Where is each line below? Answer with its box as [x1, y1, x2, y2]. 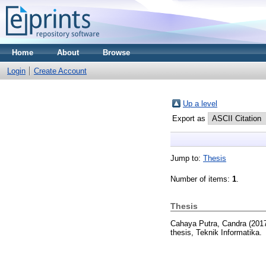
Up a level [183, 99, 217, 108]
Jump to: [170, 154, 203, 163]
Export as [172, 114, 208, 123]
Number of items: [170, 175, 232, 183]
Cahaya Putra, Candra [170, 218, 246, 228]
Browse [103, 48, 130, 57]
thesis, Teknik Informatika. [170, 227, 262, 237]
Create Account [34, 66, 87, 75]
